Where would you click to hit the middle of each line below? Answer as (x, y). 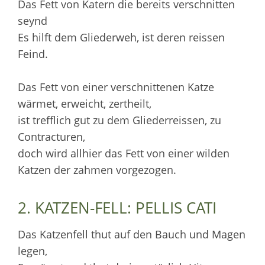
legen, (33, 251)
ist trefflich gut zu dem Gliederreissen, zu (119, 120)
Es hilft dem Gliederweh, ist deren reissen (121, 37)
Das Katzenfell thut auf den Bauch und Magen (132, 234)
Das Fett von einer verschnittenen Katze (116, 87)
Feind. (33, 54)
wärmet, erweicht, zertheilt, (85, 103)
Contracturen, (51, 136)
